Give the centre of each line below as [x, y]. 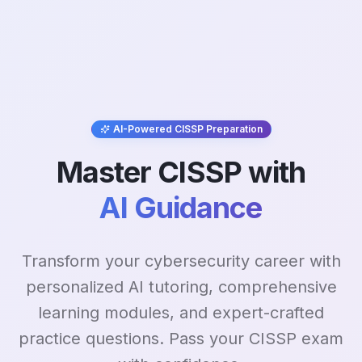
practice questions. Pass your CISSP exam [181, 338]
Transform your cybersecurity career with [181, 261]
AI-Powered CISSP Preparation [187, 128]
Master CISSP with [181, 172]
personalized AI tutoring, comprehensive [181, 286]
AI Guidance [181, 207]
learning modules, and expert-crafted [181, 312]
